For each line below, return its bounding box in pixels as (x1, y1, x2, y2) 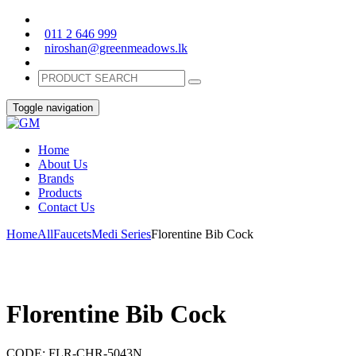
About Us (38, 157, 87, 171)
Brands (38, 172, 74, 185)
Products (38, 186, 82, 199)
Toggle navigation (13, 102, 93, 114)
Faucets (53, 227, 91, 241)
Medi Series (91, 227, 151, 241)
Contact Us (38, 200, 95, 214)
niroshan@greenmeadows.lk (44, 41, 188, 55)
